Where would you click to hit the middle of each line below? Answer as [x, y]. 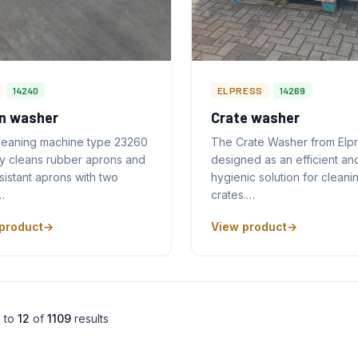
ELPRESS [240, 90]
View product [249, 226]
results [89, 318]
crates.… [233, 194]
